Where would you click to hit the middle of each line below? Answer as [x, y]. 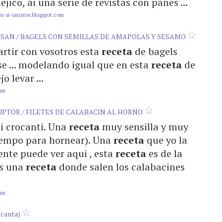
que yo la [166, 140]
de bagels [155, 51]
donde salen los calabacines [121, 167]
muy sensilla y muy [144, 127]
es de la [164, 153]
